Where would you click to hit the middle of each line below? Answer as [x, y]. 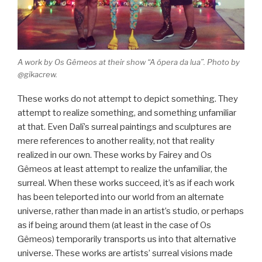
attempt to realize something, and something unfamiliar [127, 113]
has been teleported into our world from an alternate [121, 197]
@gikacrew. [37, 74]
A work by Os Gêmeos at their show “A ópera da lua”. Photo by [129, 62]
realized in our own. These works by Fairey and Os [115, 155]
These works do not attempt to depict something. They [128, 99]
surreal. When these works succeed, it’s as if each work [126, 183]
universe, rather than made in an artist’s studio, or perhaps [131, 211]
